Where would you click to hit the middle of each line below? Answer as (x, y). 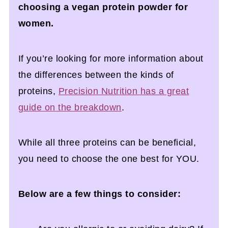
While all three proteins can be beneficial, (107, 142)
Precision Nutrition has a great (124, 91)
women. (36, 23)
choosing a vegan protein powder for (103, 7)
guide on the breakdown (70, 107)
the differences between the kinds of (96, 75)
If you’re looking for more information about (111, 58)
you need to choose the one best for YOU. (109, 159)
